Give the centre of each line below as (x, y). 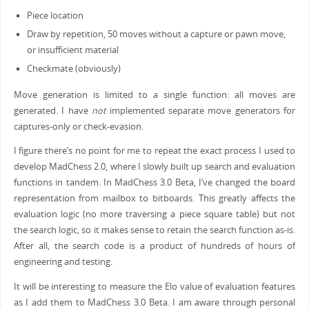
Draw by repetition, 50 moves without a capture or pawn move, (156, 34)
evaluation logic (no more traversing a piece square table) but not (154, 215)
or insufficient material (72, 50)
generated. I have (53, 110)
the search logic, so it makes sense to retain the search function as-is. (154, 230)
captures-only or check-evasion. (78, 126)
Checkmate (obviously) (73, 69)
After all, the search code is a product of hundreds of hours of (154, 246)
